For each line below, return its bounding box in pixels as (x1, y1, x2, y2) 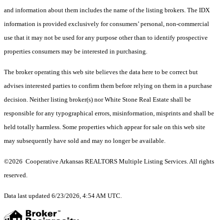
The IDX (187, 6, 210, 14)
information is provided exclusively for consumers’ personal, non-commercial (4, 20, 209, 28)
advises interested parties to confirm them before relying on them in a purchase (4, 82, 212, 90)
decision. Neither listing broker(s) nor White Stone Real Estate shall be (4, 96, 191, 104)
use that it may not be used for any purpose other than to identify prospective (4, 34, 208, 42)
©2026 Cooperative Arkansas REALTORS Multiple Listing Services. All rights (4, 158, 214, 165)
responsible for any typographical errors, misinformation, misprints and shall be (4, 110, 214, 117)
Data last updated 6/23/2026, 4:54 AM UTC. (4, 192, 122, 200)
